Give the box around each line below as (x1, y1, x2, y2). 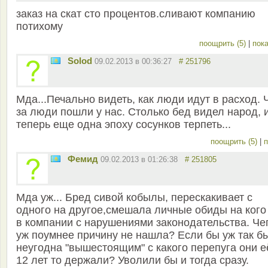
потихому (16, 20, 63, 33)
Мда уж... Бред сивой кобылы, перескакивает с (16, 191, 252, 204)
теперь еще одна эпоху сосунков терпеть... (16, 118, 231, 131)
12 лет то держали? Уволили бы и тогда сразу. (16, 254, 249, 267)
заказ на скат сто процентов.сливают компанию (16, 8, 255, 20)
